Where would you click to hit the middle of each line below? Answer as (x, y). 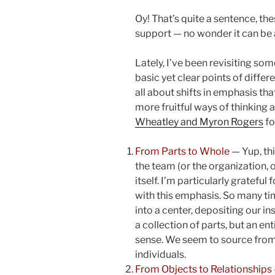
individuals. (161, 254)
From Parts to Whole (182, 151)
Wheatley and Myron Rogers (199, 122)
